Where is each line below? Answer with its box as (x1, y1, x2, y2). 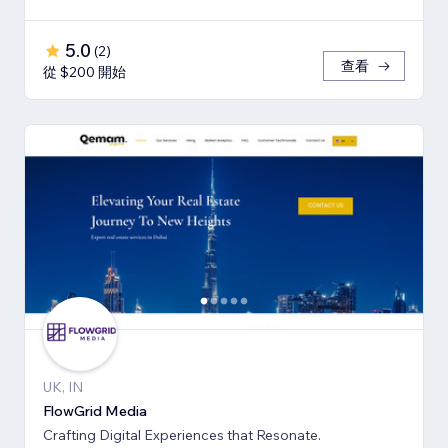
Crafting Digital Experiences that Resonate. (43, 425, 321, 444)
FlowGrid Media (43, 401, 147, 420)
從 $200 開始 (43, 62, 126, 81)
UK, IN (43, 377, 83, 396)
